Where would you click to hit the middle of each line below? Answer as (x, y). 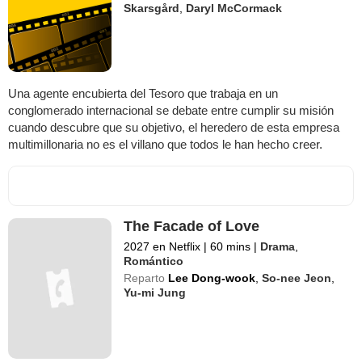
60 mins (231, 246)
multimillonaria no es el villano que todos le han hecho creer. (165, 144)
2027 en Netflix (164, 246)
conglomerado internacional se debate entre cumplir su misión (171, 110)
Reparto (145, 278)
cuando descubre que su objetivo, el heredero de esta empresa (174, 127)
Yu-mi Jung (155, 292)
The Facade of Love (192, 226)
